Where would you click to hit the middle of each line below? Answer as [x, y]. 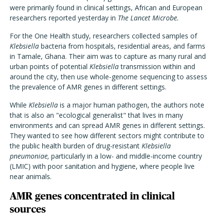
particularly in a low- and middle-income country [126, 156]
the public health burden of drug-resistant [76, 146]
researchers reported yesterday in [64, 18]
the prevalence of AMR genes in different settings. [88, 87]
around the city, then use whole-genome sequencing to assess [109, 77]
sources [28, 209]
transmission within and [157, 66]
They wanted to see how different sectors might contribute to [107, 136]
